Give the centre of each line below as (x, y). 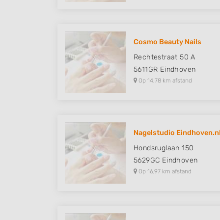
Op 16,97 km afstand (164, 171)
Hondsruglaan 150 (164, 148)
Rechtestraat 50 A (165, 57)
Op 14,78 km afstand (165, 81)
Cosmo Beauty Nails (167, 42)
